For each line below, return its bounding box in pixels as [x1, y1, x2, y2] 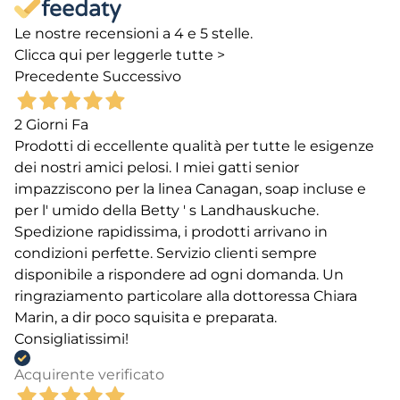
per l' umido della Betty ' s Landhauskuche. [14, 202, 319, 220]
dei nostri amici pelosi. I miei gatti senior [14, 159, 299, 177]
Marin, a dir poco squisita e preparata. [14, 309, 277, 327]
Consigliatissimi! [14, 330, 129, 348]
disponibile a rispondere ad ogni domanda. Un [14, 266, 344, 284]
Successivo [103, 68, 181, 86]
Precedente [14, 68, 99, 86]
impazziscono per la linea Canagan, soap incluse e [14, 180, 366, 198]
